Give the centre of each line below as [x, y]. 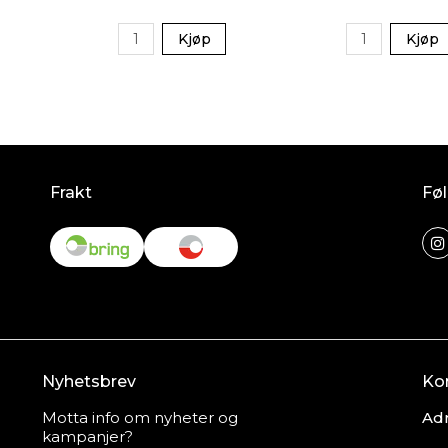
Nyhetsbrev [89, 381]
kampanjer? [87, 436]
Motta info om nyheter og [140, 417]
